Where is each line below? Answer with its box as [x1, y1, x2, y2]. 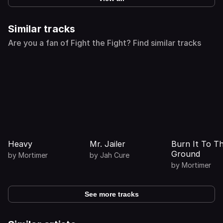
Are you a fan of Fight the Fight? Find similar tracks [8, 38, 201, 48]
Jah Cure [100, 151, 129, 159]
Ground [171, 149, 200, 159]
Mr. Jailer [90, 139, 125, 149]
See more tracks [84, 190, 139, 198]
